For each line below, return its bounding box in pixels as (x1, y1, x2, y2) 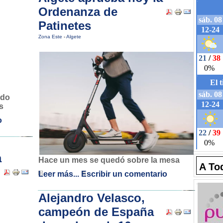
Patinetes (38, 19, 91, 32)
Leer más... (38, 170, 79, 179)
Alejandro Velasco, (38, 191, 145, 205)
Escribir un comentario (81, 170, 167, 179)
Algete (66, 34, 81, 39)
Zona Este (38, 34, 64, 39)
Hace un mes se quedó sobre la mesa (38, 156, 180, 165)
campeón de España (38, 205, 154, 219)
